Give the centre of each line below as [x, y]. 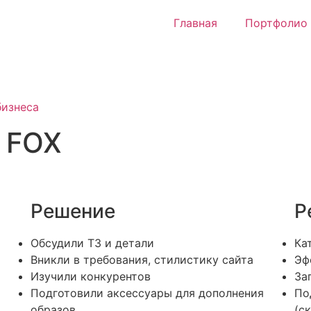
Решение [73, 211]
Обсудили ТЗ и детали [92, 243]
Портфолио [276, 23]
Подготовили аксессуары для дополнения [147, 293]
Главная [195, 23]
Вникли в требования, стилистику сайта [142, 260]
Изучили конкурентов [90, 276]
